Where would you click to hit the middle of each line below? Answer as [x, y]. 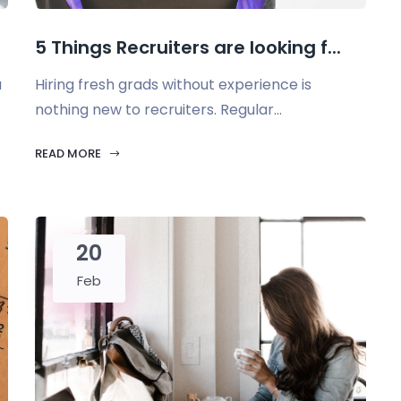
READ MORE [69, 154]
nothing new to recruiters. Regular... [158, 110]
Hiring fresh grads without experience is [173, 85]
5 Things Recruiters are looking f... [188, 47]
